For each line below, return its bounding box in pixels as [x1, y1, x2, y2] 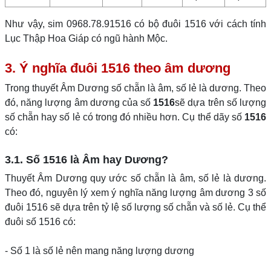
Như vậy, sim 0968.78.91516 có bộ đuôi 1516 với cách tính [5, 19, 266, 29]
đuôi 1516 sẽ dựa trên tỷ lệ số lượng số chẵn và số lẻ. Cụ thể [5, 202, 266, 212]
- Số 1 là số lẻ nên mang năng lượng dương [5, 246, 194, 256]
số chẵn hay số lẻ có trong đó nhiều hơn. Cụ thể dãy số [5, 112, 244, 122]
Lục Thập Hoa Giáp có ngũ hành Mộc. [5, 33, 168, 44]
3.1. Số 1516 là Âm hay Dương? [5, 154, 168, 166]
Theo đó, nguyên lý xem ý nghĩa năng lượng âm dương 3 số [5, 188, 266, 198]
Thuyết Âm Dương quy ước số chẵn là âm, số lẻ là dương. [5, 173, 266, 183]
